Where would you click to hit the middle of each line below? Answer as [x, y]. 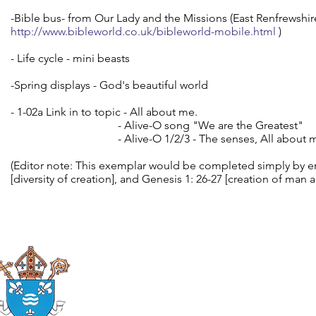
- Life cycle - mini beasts [70, 58]
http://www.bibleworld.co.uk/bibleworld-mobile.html [145, 31]
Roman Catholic [136, 280]
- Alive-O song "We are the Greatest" [158, 125]
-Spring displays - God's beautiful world [109, 85]
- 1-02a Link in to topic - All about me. [104, 112]
